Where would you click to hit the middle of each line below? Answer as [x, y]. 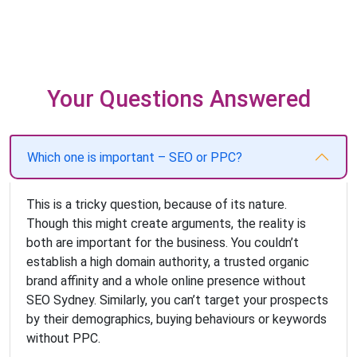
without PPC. [63, 339]
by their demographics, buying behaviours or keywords [177, 320]
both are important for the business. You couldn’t [163, 243]
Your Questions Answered [178, 99]
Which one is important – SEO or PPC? [135, 157]
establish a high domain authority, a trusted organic [168, 262]
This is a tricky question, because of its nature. [157, 205]
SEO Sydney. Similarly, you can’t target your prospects [177, 300]
